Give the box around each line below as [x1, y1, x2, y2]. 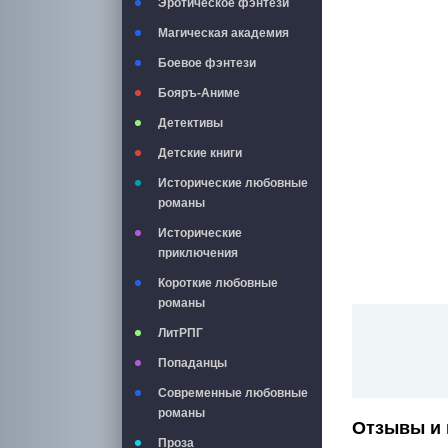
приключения [158, 246, 238, 260]
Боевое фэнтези [158, 56, 256, 70]
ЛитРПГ [158, 326, 203, 340]
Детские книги [158, 146, 242, 160]
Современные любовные [158, 386, 308, 400]
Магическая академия [158, 26, 289, 40]
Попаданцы [158, 356, 227, 370]
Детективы [158, 116, 223, 130]
